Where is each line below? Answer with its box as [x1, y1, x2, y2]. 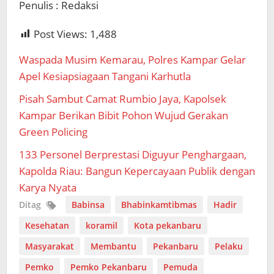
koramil [86, 219, 117, 231]
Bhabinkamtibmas [121, 198, 197, 210]
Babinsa [72, 198, 105, 210]
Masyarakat [25, 240, 74, 252]
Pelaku [215, 240, 243, 252]
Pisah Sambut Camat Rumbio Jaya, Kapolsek [19, 91, 226, 106]
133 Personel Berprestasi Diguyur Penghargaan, [19, 147, 246, 161]
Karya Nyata [19, 180, 76, 194]
